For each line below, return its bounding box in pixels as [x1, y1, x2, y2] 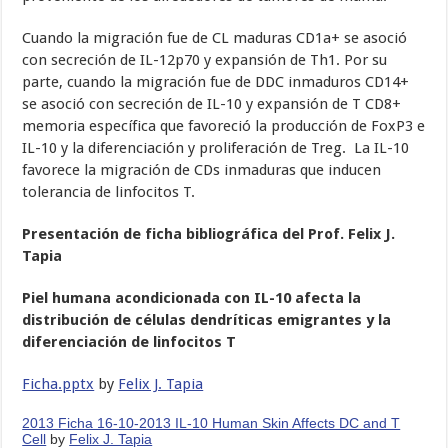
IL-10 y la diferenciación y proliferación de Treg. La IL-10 [22, 139, 410, 158]
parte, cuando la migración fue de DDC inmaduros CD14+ [22, 73, 410, 92]
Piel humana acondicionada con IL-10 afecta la [22, 289, 362, 308]
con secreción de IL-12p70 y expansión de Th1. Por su [22, 51, 388, 70]
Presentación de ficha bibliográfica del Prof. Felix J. [22, 225, 396, 244]
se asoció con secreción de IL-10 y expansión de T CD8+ [22, 95, 402, 114]
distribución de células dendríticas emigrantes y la [22, 311, 392, 330]
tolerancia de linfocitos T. [22, 183, 196, 202]
